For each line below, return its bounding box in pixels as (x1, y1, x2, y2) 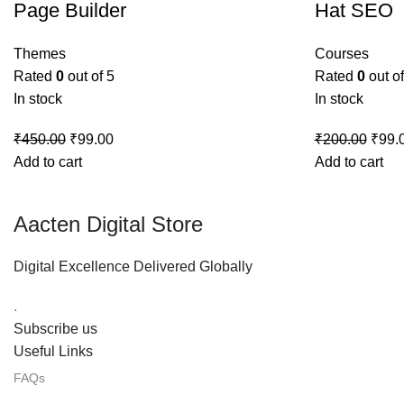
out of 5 (64, 69, 115, 84)
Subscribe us (14, 321, 97, 336)
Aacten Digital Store (14, 212, 203, 236)
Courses (314, 46, 369, 61)
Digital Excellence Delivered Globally (14, 259, 252, 274)
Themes (14, 46, 66, 61)
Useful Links (14, 344, 93, 359)
